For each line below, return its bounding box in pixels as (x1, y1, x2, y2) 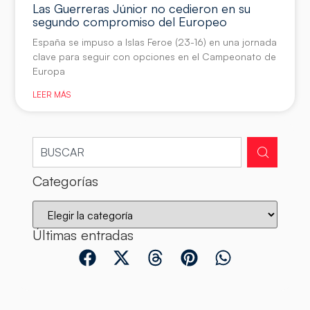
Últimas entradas (33, 226, 134, 244)
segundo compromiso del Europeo (33, 13, 228, 29)
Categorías (33, 172, 99, 190)
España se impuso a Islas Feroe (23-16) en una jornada (33, 35, 277, 48)
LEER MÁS (33, 89, 71, 100)
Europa (33, 64, 66, 77)
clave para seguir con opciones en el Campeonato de (33, 50, 277, 62)
